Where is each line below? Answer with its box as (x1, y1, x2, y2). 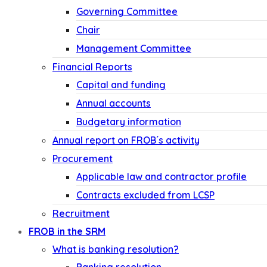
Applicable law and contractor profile (76, 170, 247, 182)
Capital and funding (76, 79, 166, 91)
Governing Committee (76, 5, 178, 17)
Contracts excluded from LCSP (76, 189, 215, 201)
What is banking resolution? (52, 243, 179, 255)
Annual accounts (76, 97, 151, 109)
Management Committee (76, 42, 191, 54)
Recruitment (52, 207, 110, 219)
